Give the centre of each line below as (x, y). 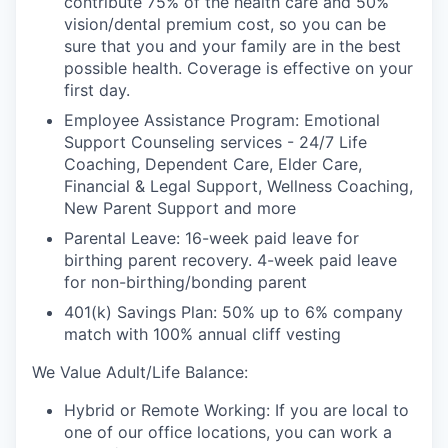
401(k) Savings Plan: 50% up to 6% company (233, 312)
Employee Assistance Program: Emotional (222, 120)
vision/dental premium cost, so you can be (225, 24)
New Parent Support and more (180, 208)
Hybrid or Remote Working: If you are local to (236, 410)
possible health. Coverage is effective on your (238, 68)
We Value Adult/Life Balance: (140, 372)
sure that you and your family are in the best (232, 46)
